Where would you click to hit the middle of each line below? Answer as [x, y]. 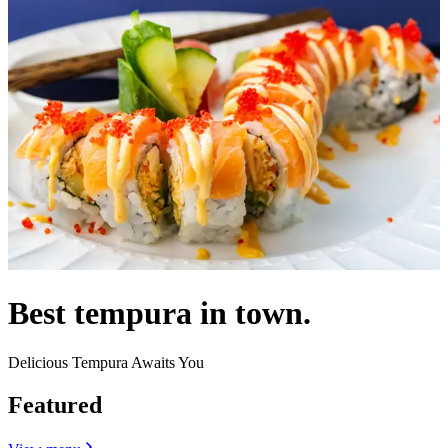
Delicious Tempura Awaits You [106, 362]
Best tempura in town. [159, 313]
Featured [55, 404]
